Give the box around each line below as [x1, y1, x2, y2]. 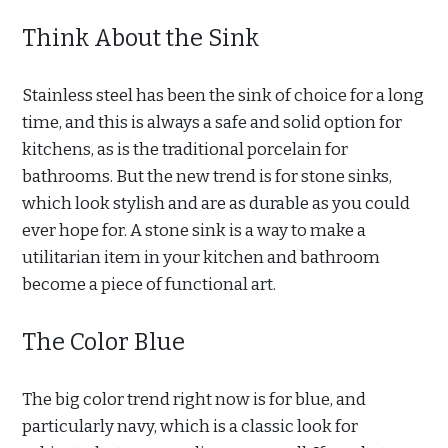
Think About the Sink [22, 23, 259, 52]
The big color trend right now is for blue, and [22, 388, 366, 410]
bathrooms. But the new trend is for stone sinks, [22, 165, 392, 187]
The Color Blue [22, 327, 185, 356]
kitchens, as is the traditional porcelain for [22, 138, 348, 160]
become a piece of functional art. [22, 273, 276, 295]
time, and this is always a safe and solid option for [22, 111, 402, 133]
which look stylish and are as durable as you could [22, 192, 410, 214]
